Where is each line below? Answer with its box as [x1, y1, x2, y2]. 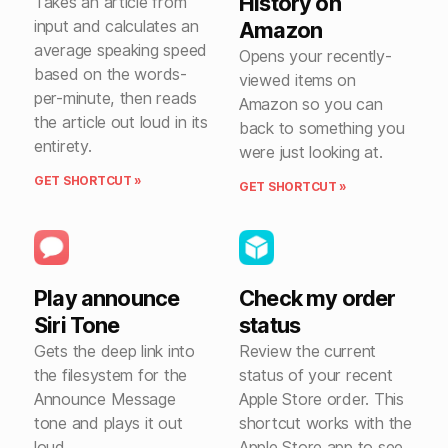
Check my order [239, 285, 396, 311]
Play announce [34, 285, 180, 311]
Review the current [239, 341, 377, 361]
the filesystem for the [34, 365, 188, 385]
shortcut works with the [239, 413, 412, 433]
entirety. [34, 136, 92, 156]
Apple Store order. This [239, 389, 404, 409]
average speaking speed [34, 40, 208, 60]
